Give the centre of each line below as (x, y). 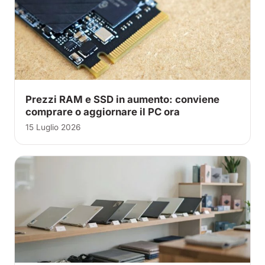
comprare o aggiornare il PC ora (103, 112)
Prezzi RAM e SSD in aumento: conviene (122, 99)
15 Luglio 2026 (53, 127)
